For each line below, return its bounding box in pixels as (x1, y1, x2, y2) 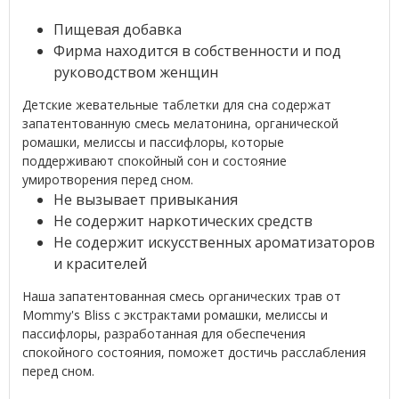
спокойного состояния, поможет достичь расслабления (21, 343, 366, 361)
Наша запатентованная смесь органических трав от (21, 287, 341, 305)
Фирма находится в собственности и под (53, 40, 341, 61)
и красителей (53, 253, 147, 273)
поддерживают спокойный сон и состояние (21, 151, 287, 169)
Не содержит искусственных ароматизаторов (53, 232, 375, 252)
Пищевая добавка (53, 19, 182, 39)
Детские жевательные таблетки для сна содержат (21, 95, 331, 113)
